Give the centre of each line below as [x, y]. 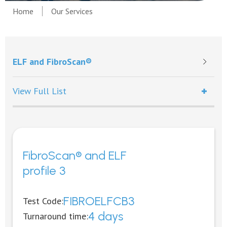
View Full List [40, 91]
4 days [106, 216]
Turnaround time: [55, 216]
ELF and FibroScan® [52, 61]
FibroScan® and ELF [75, 155]
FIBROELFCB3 [99, 201]
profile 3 [44, 171]
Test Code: [43, 201]
